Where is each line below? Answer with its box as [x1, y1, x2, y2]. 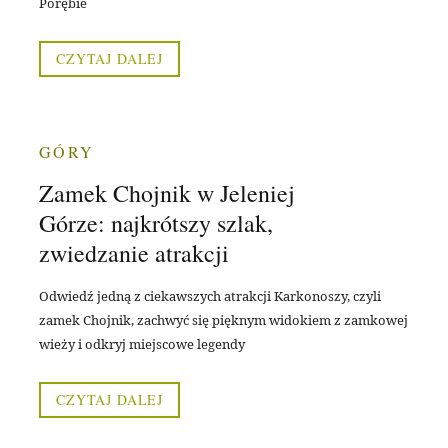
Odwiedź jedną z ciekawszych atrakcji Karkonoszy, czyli [39, 287, 381, 306]
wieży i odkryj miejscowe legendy [39, 335, 245, 354]
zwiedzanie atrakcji [39, 237, 229, 270]
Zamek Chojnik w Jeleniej [39, 177, 295, 210]
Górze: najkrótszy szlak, [39, 207, 273, 240]
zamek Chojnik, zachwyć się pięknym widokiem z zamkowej [39, 311, 408, 330]
